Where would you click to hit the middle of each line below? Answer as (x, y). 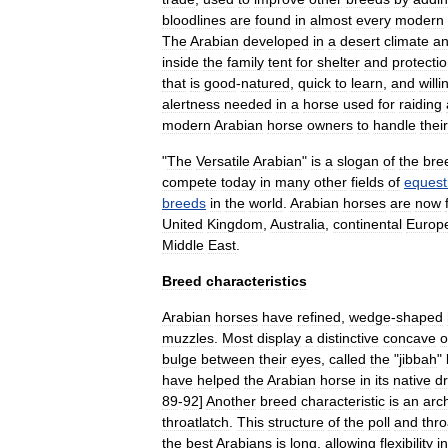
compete (189, 181)
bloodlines (194, 19)
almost (331, 19)
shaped (419, 316)
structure (296, 421)
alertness (191, 103)
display (279, 337)
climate (406, 40)
